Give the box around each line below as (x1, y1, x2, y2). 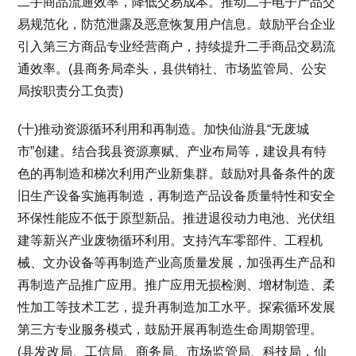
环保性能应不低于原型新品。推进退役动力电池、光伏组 (17, 211, 336, 225)
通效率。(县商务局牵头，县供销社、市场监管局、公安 (17, 61, 327, 75)
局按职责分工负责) (17, 83, 124, 98)
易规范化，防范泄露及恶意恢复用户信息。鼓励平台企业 (17, 17, 336, 31)
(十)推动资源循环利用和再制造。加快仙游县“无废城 (17, 122, 310, 136)
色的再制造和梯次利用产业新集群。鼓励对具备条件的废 (17, 166, 336, 180)
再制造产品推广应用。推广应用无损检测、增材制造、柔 (17, 277, 336, 292)
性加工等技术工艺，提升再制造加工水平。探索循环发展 (17, 300, 336, 314)
